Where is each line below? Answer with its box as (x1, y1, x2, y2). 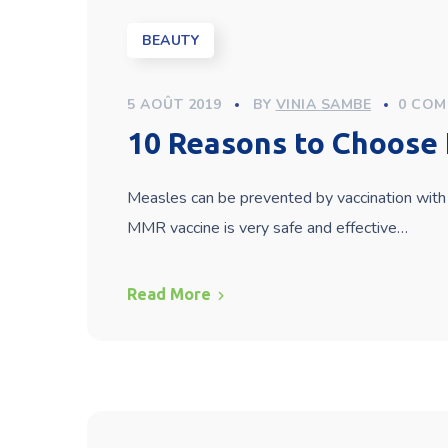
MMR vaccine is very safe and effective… (127, 217, 408, 239)
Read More (127, 285, 211, 303)
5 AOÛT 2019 (127, 95, 222, 114)
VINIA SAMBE (275, 95, 371, 114)
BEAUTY (142, 31, 199, 50)
